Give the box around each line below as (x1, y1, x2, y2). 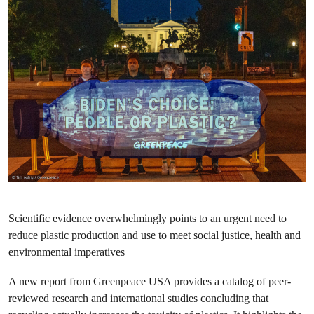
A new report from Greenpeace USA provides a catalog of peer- (8, 274, 291, 288)
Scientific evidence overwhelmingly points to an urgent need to (8, 211, 287, 225)
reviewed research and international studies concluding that (8, 291, 268, 305)
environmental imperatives (8, 245, 125, 259)
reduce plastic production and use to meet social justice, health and (8, 228, 301, 242)
